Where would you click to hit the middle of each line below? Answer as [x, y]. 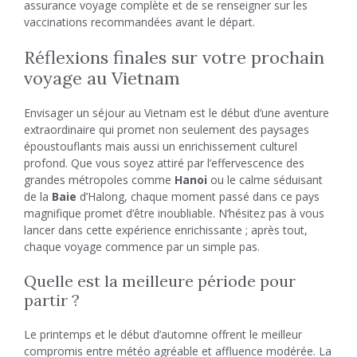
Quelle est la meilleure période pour [160, 281]
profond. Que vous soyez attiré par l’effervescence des [164, 163]
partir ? [52, 300]
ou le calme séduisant [265, 180]
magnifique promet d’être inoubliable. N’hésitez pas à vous [174, 213]
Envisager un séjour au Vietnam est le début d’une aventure [177, 113]
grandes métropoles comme [99, 180]
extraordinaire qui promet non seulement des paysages [167, 129]
